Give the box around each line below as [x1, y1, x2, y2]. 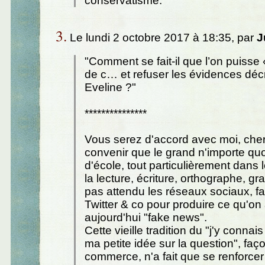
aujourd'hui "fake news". [85, 211, 207, 224]
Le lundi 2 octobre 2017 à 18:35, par [66, 31, 257, 44]
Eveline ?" [85, 80, 136, 93]
